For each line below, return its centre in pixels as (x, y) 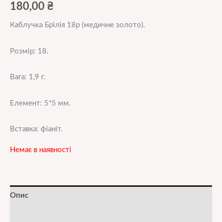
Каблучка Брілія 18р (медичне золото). (78, 25)
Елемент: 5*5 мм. (40, 103)
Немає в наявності (41, 150)
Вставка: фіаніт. (36, 129)
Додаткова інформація (51, 216)
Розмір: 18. (29, 51)
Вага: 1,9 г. (28, 77)
